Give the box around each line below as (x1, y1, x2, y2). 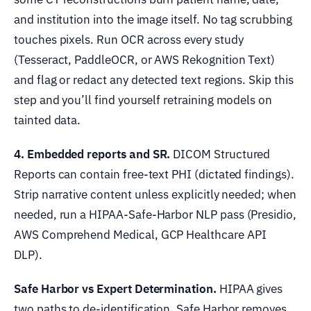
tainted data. (14, 112, 81, 128)
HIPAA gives (216, 280, 283, 296)
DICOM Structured (170, 146, 271, 162)
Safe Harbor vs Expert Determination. (14, 280, 217, 296)
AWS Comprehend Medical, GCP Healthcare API (14, 226, 267, 242)
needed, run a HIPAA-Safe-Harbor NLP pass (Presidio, (14, 206, 296, 222)
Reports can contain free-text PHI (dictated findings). (14, 166, 294, 182)
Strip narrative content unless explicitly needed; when (14, 186, 296, 202)
